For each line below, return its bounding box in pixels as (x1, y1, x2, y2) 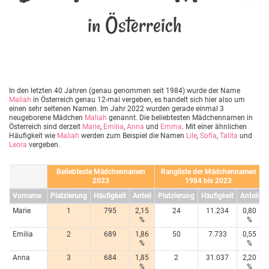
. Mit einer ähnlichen (182, 122, 247, 131)
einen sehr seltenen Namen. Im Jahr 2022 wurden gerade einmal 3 (9, 104, 224, 113)
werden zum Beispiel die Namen (79, 131, 186, 141)
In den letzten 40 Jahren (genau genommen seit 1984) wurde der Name (9, 86, 240, 95)
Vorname (12, 192, 41, 201)
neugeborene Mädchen (9, 113, 85, 122)
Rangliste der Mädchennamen (160, 168, 256, 177)
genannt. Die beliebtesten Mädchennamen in (107, 113, 253, 122)
